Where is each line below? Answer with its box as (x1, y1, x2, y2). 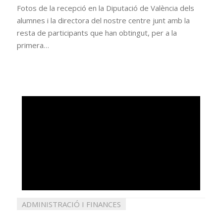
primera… (17, 40, 49, 50)
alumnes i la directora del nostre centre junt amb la (17, 15, 190, 25)
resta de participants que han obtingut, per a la (17, 28, 177, 38)
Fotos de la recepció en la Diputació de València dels (17, 3, 194, 13)
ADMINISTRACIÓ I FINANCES (22, 199, 121, 209)
